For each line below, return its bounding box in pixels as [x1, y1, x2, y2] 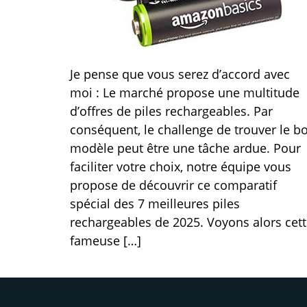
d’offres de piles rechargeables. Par [70, 103, 273, 119]
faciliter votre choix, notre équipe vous [70, 158, 291, 175]
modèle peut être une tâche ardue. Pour [70, 140, 301, 156]
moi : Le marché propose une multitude [70, 84, 299, 101]
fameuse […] [70, 232, 141, 249]
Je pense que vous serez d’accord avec [70, 66, 290, 82]
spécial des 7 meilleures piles [70, 195, 240, 212]
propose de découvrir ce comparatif [70, 177, 277, 193]
